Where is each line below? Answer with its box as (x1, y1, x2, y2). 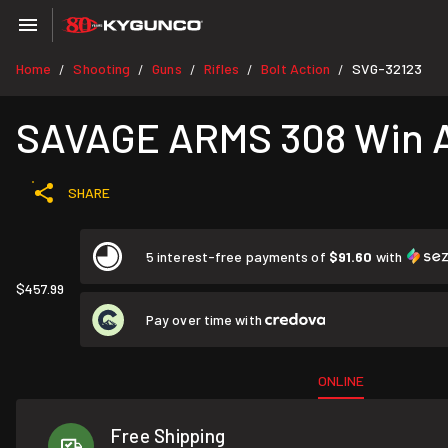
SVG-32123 (352, 60, 423, 77)
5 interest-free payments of (146, 248, 329, 265)
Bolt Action (261, 60, 331, 77)
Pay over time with (146, 310, 265, 328)
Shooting (73, 60, 131, 77)
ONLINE (318, 372, 365, 389)
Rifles (203, 60, 240, 77)
